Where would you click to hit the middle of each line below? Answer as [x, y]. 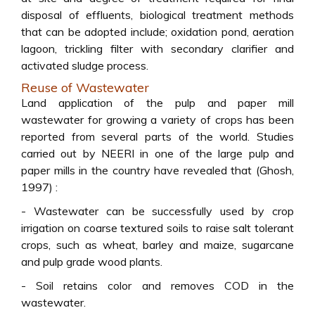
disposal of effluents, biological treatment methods [157, 14]
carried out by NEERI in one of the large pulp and [157, 153]
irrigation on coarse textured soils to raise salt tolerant [157, 227]
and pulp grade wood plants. [92, 261]
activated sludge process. [85, 65]
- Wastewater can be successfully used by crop [157, 211]
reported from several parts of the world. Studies [157, 136]
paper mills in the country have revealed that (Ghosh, [157, 170]
